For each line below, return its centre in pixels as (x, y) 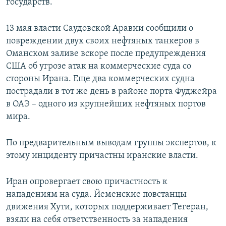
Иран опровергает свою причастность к (87, 182)
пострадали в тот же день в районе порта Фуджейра (111, 92)
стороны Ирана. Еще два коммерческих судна (100, 79)
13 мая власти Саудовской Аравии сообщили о (100, 29)
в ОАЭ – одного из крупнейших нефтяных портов (106, 104)
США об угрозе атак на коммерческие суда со (99, 67)
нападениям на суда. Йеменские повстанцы (96, 195)
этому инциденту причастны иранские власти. (102, 156)
